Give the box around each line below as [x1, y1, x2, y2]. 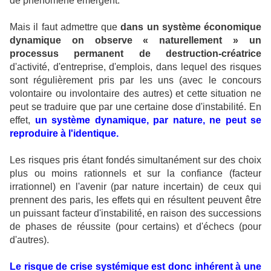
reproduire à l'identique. [10, 128, 119, 139]
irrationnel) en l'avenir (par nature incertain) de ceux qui [10, 181, 261, 192]
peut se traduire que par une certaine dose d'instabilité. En [10, 102, 261, 112]
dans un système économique [120, 22, 261, 32]
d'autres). [10, 235, 49, 245]
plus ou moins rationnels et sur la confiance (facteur [10, 168, 261, 178]
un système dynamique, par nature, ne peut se [34, 115, 261, 125]
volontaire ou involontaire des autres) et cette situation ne [10, 88, 261, 99]
